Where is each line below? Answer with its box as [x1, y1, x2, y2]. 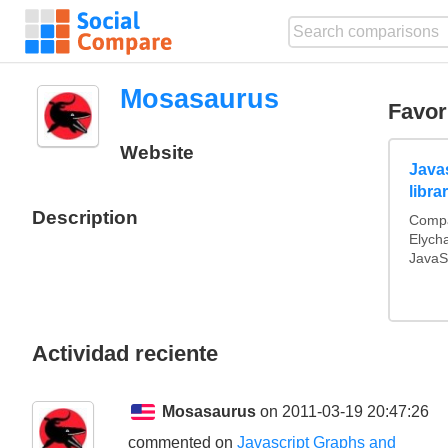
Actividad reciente [32, 340, 218, 366]
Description [32, 206, 138, 228]
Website [119, 142, 194, 164]
